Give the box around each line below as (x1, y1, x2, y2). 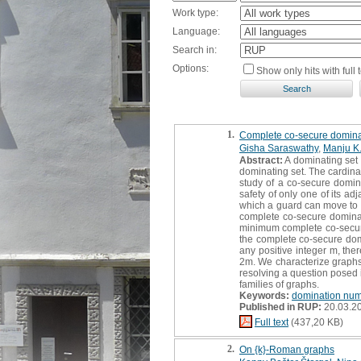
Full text (255, 316, 288, 328)
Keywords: (239, 289, 289, 301)
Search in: (172, 44, 217, 56)
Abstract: (239, 154, 283, 166)
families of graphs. (239, 278, 319, 290)
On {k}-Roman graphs (239, 343, 334, 355)
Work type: (172, 6, 218, 19)
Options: (172, 62, 209, 74)
